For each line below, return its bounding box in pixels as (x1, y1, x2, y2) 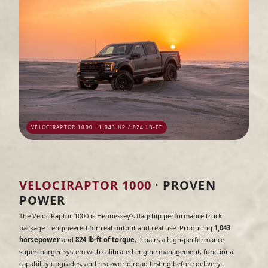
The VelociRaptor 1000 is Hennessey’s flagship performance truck (19, 211, 222, 221)
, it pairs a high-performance (135, 235, 224, 245)
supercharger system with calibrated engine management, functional (19, 247, 235, 257)
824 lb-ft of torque (75, 235, 135, 245)
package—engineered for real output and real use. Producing (19, 223, 214, 233)
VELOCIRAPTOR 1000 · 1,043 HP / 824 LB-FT (31, 124, 163, 131)
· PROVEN (151, 177, 216, 194)
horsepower (19, 235, 60, 245)
